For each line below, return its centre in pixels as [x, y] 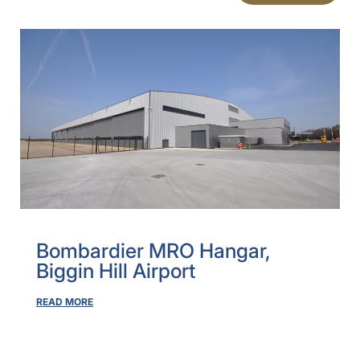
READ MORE [65, 301]
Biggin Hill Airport [116, 270]
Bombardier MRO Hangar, [153, 250]
